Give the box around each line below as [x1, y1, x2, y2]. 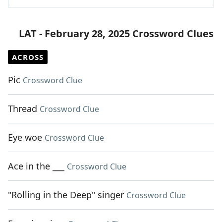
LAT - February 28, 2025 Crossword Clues [19, 27, 214, 41]
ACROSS [12, 52, 44, 62]
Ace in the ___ [8, 160, 64, 172]
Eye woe [8, 131, 42, 144]
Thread [8, 103, 37, 115]
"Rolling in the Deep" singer [8, 189, 124, 201]
